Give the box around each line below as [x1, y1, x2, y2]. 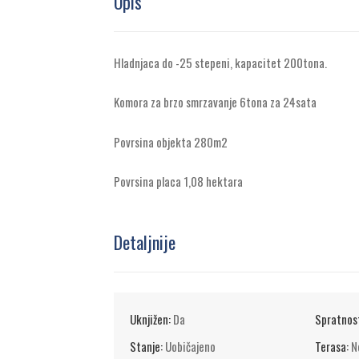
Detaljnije [114, 229, 175, 256]
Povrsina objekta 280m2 [114, 132, 228, 151]
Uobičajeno [165, 337, 216, 356]
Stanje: [130, 337, 165, 356]
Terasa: [314, 337, 351, 356]
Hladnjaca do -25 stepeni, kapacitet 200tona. [114, 53, 327, 71]
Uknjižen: [130, 310, 173, 329]
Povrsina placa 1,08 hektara [114, 172, 243, 191]
